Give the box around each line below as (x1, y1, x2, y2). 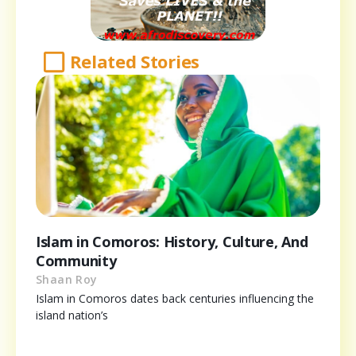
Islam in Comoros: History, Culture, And (36, 232, 308, 252)
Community (36, 251, 117, 271)
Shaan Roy (36, 272, 98, 288)
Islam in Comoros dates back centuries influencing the (36, 291, 314, 307)
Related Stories (69, 49, 199, 74)
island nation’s (36, 308, 108, 323)
